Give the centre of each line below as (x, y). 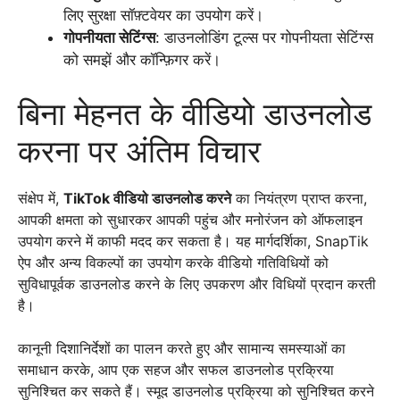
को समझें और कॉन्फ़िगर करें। (142, 60)
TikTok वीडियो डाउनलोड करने (147, 198)
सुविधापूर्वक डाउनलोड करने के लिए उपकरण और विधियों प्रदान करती (197, 283)
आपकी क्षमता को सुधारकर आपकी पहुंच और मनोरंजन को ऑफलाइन (190, 219)
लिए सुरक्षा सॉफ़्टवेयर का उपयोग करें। (163, 15)
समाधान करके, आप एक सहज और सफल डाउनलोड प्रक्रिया (176, 369)
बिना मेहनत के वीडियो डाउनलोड (195, 113)
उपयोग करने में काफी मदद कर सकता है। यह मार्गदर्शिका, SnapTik (193, 241)
